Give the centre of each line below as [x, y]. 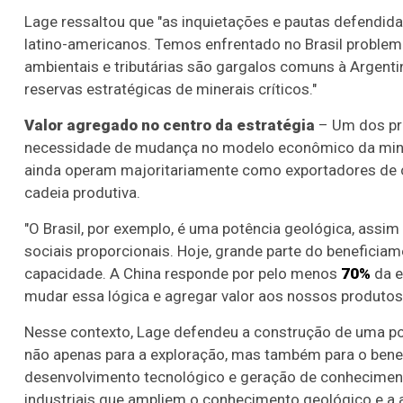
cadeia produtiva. [82, 192]
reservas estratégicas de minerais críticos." [170, 89]
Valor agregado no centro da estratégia [170, 125]
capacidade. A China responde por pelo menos [183, 273]
